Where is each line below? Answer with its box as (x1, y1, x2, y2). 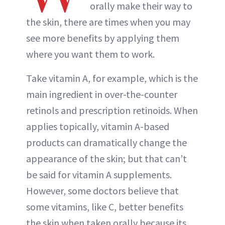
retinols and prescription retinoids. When (26, 104, 198, 117)
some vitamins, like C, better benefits (26, 200, 183, 213)
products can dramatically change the (26, 136, 187, 149)
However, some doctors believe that (26, 184, 179, 197)
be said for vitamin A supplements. (26, 168, 172, 181)
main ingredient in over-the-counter (26, 88, 177, 100)
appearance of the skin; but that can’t (26, 152, 187, 165)
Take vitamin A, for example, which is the (26, 72, 198, 84)
